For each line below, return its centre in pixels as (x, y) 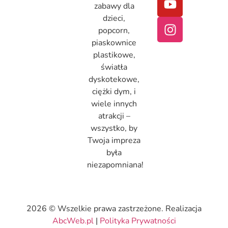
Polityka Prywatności (138, 221)
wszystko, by (114, 129)
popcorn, (114, 31)
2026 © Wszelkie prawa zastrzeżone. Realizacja (114, 209)
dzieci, (114, 19)
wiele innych (114, 104)
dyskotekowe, (114, 80)
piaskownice (114, 43)
